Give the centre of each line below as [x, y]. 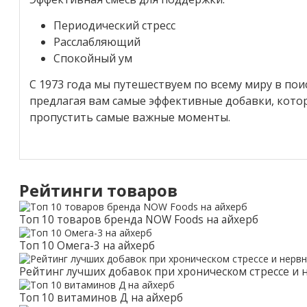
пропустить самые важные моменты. [130, 117]
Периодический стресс [114, 25]
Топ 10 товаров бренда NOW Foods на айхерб [139, 219]
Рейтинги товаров [98, 190]
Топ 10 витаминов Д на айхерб [101, 297]
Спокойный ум [93, 58]
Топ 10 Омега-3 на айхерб [87, 245]
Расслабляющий [97, 41]
